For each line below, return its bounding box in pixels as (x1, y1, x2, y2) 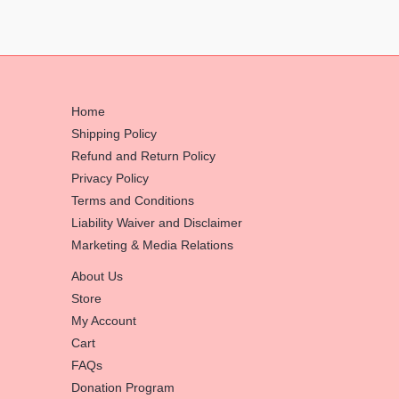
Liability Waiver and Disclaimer (71, 216, 242, 230)
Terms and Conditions (71, 193, 194, 208)
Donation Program (71, 380, 175, 395)
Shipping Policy (71, 126, 157, 141)
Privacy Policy (71, 171, 149, 185)
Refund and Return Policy (71, 149, 216, 163)
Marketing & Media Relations (71, 238, 233, 252)
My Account (71, 313, 136, 328)
